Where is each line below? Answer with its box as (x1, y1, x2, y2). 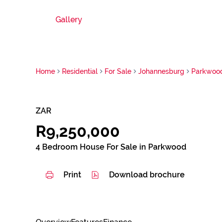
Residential (62, 67, 98, 75)
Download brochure (109, 170, 185, 179)
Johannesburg (138, 67, 184, 75)
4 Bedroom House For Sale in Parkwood (36, 142, 186, 152)
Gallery (55, 15, 82, 24)
